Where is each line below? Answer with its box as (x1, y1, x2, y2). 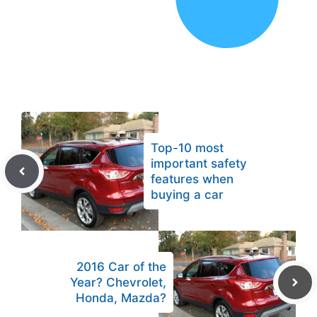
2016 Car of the (76, 260, 166, 275)
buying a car (151, 188, 224, 202)
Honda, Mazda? (76, 291, 166, 306)
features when (151, 172, 234, 187)
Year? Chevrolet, (70, 275, 166, 290)
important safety (151, 156, 247, 171)
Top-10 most (151, 141, 224, 156)
